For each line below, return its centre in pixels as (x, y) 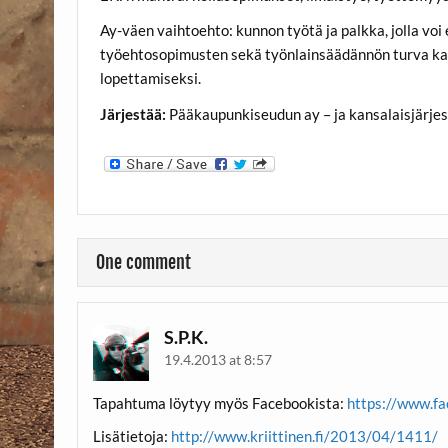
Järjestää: (133, 113)
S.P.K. (185, 337)
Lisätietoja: (131, 436)
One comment (143, 263)
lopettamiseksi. (151, 78)
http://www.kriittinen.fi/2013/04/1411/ (304, 436)
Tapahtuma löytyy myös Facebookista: (219, 402)
